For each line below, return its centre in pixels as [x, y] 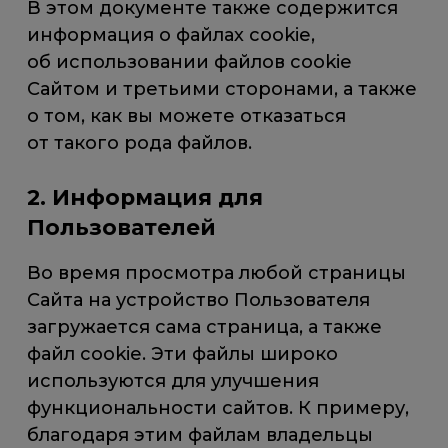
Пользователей [122, 227]
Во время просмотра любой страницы [217, 273]
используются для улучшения [173, 381]
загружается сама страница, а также [205, 327]
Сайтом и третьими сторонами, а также [222, 89]
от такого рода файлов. [140, 143]
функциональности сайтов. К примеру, [218, 408]
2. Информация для [145, 197]
